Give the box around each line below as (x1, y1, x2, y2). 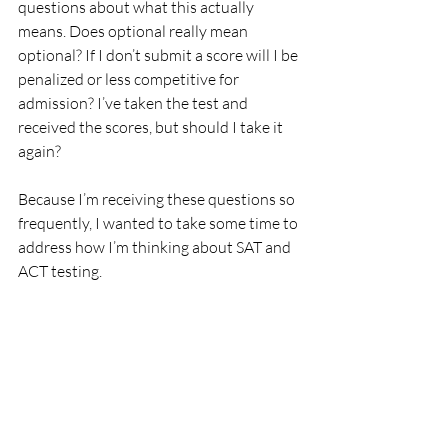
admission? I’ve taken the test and (18, 93, 251, 114)
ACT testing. (18, 261, 102, 282)
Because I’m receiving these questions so (18, 189, 298, 210)
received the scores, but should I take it (18, 117, 286, 138)
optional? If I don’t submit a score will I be (18, 45, 301, 66)
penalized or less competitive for (18, 69, 242, 90)
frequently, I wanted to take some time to (18, 213, 301, 234)
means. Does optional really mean (18, 21, 251, 42)
